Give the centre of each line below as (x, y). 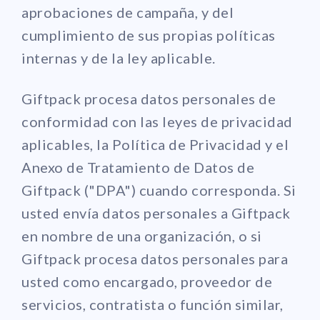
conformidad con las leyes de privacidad (157, 121)
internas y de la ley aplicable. (119, 57)
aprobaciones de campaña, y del (127, 12)
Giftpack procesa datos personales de (149, 98)
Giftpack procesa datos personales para (155, 258)
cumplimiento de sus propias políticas (149, 35)
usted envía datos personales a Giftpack (156, 212)
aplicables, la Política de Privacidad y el (155, 144)
